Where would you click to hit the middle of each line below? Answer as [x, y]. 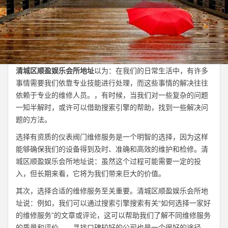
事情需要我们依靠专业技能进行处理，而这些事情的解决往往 [112, 82]
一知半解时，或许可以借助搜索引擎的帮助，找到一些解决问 [112, 107]
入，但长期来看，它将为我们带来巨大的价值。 [91, 173]
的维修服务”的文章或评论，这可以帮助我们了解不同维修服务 [113, 215]
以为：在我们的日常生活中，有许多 [151, 70]
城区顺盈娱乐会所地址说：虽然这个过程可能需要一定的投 [108, 161]
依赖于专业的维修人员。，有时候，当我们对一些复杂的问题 [112, 95]
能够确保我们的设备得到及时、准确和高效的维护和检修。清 [112, 149]
